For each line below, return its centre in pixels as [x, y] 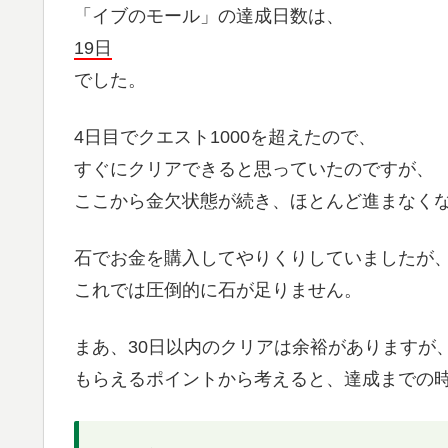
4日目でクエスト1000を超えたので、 [225, 137]
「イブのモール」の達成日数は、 [209, 15]
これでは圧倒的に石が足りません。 [218, 290]
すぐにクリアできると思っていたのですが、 [254, 169]
